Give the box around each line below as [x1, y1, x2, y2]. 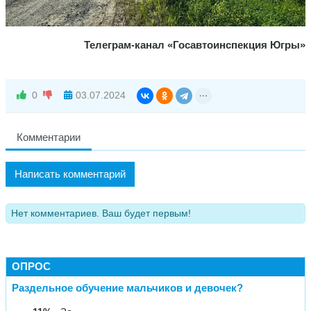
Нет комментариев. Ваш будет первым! [11, 208, 191, 219]
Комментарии [17, 131, 81, 143]
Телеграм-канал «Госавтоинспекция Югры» [84, 38, 305, 51]
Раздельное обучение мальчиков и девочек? [12, 281, 243, 294]
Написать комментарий [15, 167, 126, 180]
